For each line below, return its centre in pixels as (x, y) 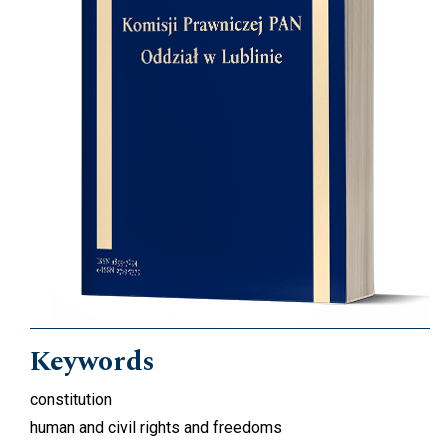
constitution (71, 399)
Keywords (92, 361)
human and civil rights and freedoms (156, 427)
